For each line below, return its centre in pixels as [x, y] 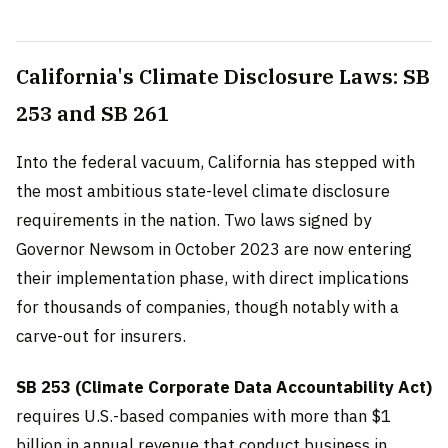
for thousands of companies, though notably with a [207, 306]
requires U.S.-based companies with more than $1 [203, 415]
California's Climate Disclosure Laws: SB [223, 76]
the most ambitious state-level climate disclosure [203, 190]
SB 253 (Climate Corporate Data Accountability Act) [224, 386]
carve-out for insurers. [101, 335]
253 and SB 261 [92, 113]
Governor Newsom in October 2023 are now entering [214, 248]
